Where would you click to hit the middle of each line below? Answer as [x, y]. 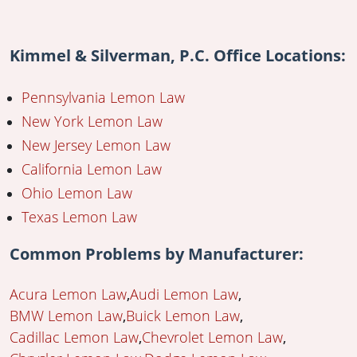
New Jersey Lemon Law [96, 145]
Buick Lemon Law [183, 315]
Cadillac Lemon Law [74, 337]
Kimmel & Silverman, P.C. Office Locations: [178, 55]
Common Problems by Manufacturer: [157, 253]
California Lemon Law [92, 169]
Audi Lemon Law [184, 294]
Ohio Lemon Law [77, 192]
